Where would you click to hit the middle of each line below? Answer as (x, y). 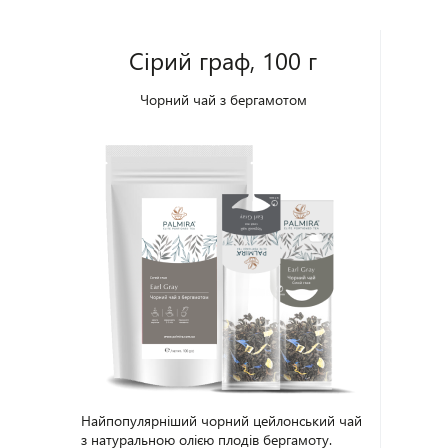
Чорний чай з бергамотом (223, 99)
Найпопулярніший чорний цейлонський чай (222, 420)
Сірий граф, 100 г (223, 60)
